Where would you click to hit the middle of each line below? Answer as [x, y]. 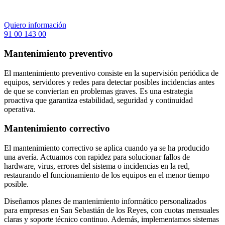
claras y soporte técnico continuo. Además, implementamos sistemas [111, 219]
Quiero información [35, 25]
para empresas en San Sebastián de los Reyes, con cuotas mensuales [111, 210]
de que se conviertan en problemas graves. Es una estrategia [98, 91]
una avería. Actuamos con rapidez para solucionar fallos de [97, 157]
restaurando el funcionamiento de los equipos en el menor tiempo [107, 175]
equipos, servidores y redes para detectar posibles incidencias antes [109, 82]
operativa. [20, 109]
